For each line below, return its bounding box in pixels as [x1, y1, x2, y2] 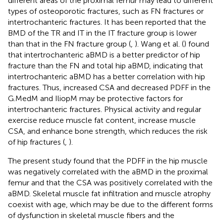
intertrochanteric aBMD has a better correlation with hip [8, 71, 205, 81]
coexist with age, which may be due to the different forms [8, 199, 213, 209]
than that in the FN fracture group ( [8, 39, 131, 49]
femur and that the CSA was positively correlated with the [8, 177, 213, 187]
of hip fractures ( [8, 137, 65, 147]
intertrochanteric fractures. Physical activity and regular [8, 104, 201, 114]
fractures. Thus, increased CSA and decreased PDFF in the [8, 82, 211, 92]
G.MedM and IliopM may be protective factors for [8, 93, 183, 103]
